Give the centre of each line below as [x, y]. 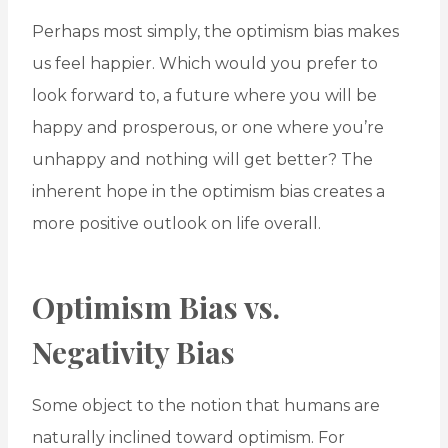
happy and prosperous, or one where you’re [208, 128]
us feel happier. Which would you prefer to [205, 64]
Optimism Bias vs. [156, 307]
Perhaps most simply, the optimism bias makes [215, 32]
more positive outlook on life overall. [176, 224]
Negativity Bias [133, 352]
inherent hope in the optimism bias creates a [208, 192]
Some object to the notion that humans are [206, 406]
